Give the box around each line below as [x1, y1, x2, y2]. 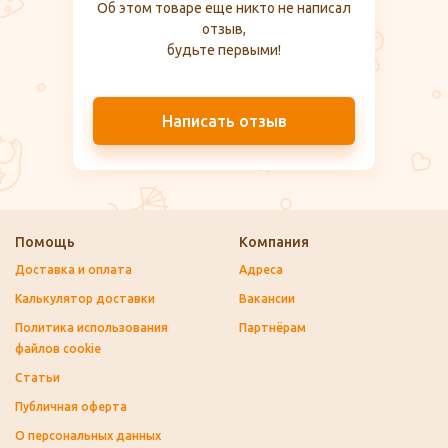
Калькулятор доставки [15, 291, 155, 305]
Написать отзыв [161, 112, 287, 131]
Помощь [15, 233, 75, 250]
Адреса [239, 262, 283, 276]
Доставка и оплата [15, 262, 132, 276]
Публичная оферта [15, 399, 127, 413]
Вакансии [239, 291, 295, 305]
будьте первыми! [167, 42, 281, 59]
